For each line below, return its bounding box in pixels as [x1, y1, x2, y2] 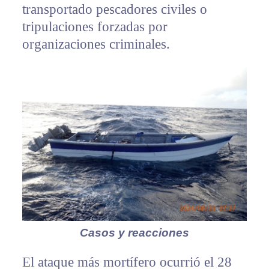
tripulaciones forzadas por [22, 19, 168, 35]
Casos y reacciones [79, 226, 189, 240]
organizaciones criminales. [22, 37, 170, 52]
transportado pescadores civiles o [22, 2, 207, 17]
